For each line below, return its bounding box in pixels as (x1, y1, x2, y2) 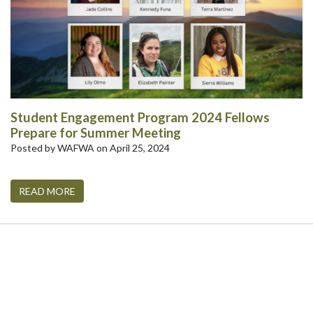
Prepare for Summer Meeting (10, 125, 181, 140)
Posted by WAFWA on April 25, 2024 (10, 142, 170, 154)
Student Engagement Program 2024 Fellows (10, 110, 270, 125)
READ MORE (19, 185, 75, 197)
